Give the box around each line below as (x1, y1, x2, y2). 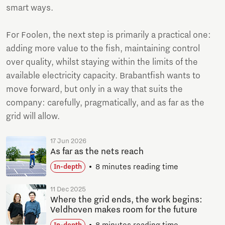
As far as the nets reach (50, 147, 144, 157)
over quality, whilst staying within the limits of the (6, 57, 198, 68)
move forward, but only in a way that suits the (6, 84, 183, 95)
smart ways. (6, 3, 53, 14)
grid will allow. (6, 111, 60, 122)
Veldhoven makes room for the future (50, 205, 197, 215)
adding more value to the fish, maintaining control (6, 44, 200, 54)
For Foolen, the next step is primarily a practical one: (6, 30, 211, 41)
